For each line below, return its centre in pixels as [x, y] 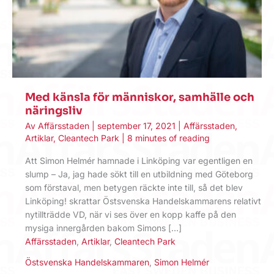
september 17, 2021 [138, 125]
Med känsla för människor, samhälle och [140, 97]
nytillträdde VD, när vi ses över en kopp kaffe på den [131, 215]
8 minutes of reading [168, 138]
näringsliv [54, 111]
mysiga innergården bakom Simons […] [103, 228]
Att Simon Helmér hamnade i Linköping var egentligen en [139, 161]
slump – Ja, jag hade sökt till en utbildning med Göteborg [139, 174]
